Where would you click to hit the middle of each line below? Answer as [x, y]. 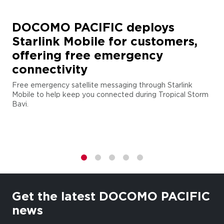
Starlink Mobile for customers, [105, 41]
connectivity [50, 69]
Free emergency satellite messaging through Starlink [102, 85]
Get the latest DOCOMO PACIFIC [111, 196]
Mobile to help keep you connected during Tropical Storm [110, 94]
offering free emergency [87, 55]
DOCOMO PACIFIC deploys [93, 27]
